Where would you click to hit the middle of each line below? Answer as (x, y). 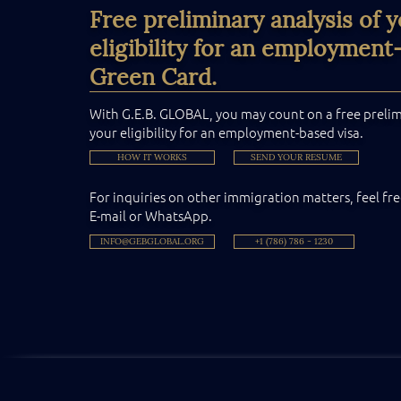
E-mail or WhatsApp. (152, 216)
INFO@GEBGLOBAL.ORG (152, 242)
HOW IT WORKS (152, 158)
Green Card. (153, 77)
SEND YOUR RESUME (296, 158)
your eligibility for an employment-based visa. (226, 132)
